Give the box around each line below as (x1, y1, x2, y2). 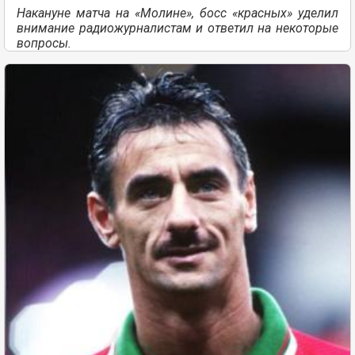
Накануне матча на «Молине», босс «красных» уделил (17, 5, 338, 21)
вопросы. (17, 35, 71, 51)
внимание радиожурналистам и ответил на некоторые (17, 20, 338, 36)
